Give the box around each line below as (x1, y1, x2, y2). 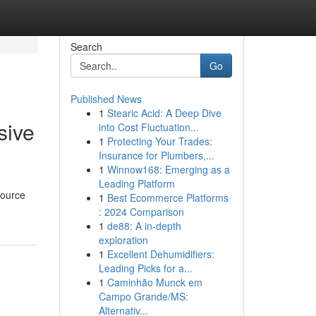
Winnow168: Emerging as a (107, 162, 230, 176)
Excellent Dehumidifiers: (107, 247, 214, 261)
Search (70, 39, 102, 54)
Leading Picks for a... (98, 261, 193, 275)
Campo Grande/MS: (98, 289, 188, 303)
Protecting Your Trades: (107, 134, 212, 148)
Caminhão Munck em (107, 275, 202, 289)
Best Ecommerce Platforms (107, 190, 229, 205)
